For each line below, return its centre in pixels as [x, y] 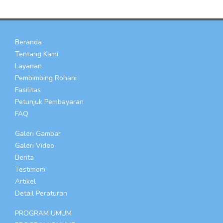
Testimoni [30, 169]
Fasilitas [28, 90]
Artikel [25, 181]
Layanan [28, 66]
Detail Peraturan [41, 193]
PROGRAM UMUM [43, 213]
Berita [24, 157]
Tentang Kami [37, 54]
